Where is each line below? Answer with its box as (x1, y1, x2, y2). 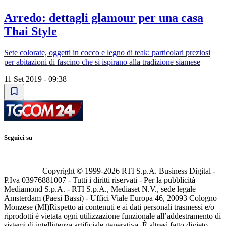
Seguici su (4, 134, 32, 142)
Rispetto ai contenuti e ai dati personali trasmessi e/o (49, 203, 214, 212)
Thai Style (4, 25, 57, 38)
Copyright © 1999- (42, 166, 103, 176)
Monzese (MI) (4, 203, 49, 212)
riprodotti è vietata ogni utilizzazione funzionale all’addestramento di (4, 212, 221, 221)
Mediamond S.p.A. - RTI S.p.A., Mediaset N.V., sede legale (4, 185, 196, 194)
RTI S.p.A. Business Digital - (120, 166, 215, 176)
